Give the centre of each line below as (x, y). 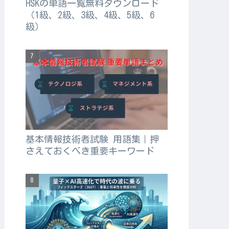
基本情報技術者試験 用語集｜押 (92, 139)
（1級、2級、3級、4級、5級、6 (90, 15)
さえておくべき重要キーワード (90, 151)
